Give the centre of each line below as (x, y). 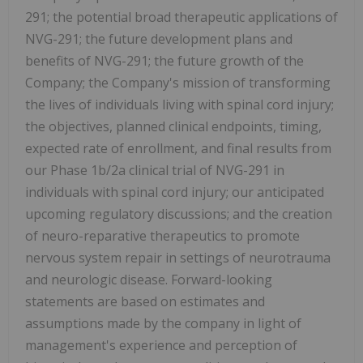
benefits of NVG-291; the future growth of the (164, 61)
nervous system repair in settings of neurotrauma (178, 258)
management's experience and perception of (161, 346)
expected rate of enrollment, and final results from (178, 149)
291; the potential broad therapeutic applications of (181, 17)
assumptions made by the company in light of (163, 324)
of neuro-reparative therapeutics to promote (162, 236)
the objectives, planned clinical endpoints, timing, (173, 127)
